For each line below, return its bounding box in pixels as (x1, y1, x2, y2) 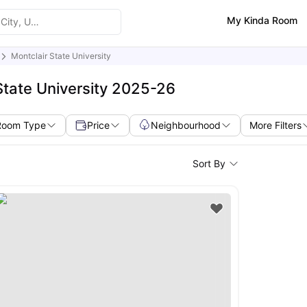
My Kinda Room (226, 14, 297, 26)
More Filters (249, 119, 302, 131)
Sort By (192, 158, 225, 169)
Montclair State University (11, 51, 111, 61)
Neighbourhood (151, 119, 221, 131)
